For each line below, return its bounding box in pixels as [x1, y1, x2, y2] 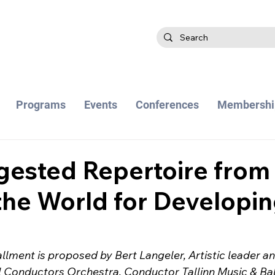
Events [83, 98, 117, 111]
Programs [15, 98, 66, 111]
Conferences [135, 98, 199, 111]
